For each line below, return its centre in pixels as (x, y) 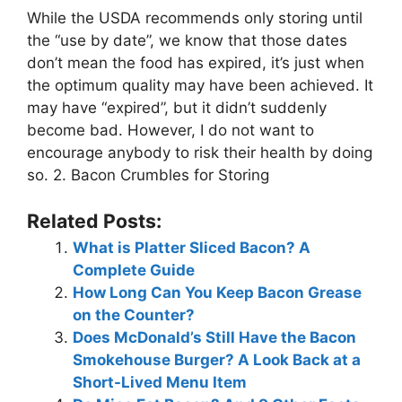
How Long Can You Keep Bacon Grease (217, 292)
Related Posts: (94, 220)
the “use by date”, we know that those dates (187, 41)
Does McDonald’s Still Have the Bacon (214, 337)
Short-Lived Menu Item (160, 382)
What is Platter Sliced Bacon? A (192, 247)
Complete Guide (134, 270)
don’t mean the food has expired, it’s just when (196, 63)
